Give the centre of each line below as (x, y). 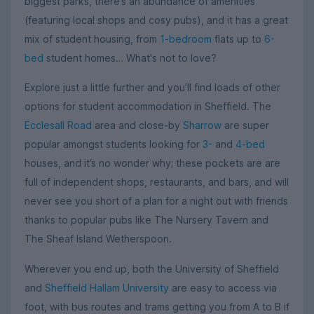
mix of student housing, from (92, 39)
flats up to (238, 39)
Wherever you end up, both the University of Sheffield (152, 268)
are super (245, 125)
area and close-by (137, 125)
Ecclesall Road (58, 125)
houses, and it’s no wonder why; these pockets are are (152, 163)
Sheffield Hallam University (107, 287)
